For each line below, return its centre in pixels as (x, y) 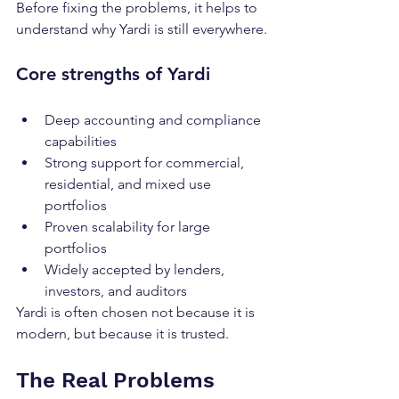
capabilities (81, 142)
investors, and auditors (116, 291)
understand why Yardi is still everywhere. (142, 29)
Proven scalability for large (129, 227)
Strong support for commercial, (146, 163)
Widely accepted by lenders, (136, 270)
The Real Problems (118, 381)
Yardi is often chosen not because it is (137, 313)
